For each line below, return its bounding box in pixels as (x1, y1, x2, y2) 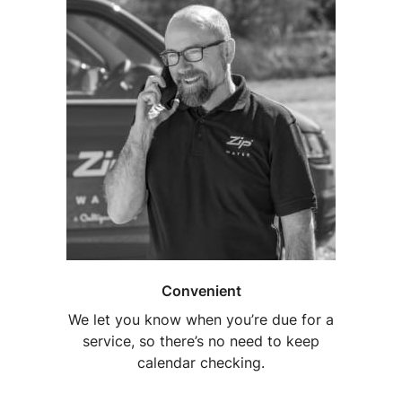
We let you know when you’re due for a (68, 310, 334, 328)
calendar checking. (137, 353, 265, 371)
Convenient (161, 281, 241, 300)
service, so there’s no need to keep (83, 331, 319, 350)
